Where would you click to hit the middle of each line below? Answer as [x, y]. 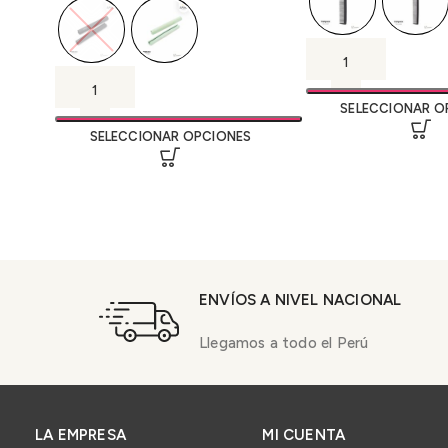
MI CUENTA [304, 434]
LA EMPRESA [80, 434]
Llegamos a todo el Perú [283, 342]
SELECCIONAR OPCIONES [170, 136]
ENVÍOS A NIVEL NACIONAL [300, 299]
